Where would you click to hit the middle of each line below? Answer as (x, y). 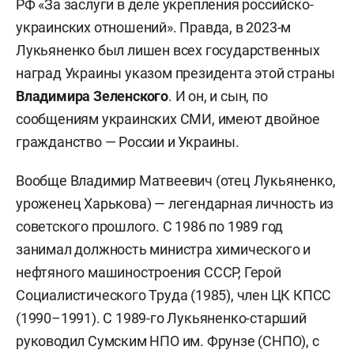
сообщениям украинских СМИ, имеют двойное (168, 119)
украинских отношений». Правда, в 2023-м (154, 27)
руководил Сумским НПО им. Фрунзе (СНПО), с (168, 341)
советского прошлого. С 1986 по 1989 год (150, 226)
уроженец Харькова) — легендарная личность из (175, 203)
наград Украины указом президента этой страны (176, 73)
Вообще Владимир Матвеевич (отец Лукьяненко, (176, 180)
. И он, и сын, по (218, 96)
